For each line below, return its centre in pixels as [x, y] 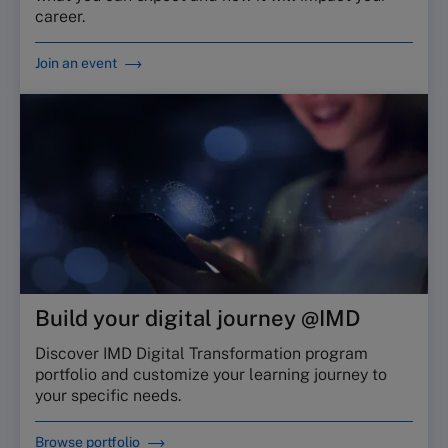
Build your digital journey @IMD [197, 318]
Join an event [76, 63]
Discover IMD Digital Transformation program [201, 353]
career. [60, 16]
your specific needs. [108, 395]
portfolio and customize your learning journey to [211, 374]
